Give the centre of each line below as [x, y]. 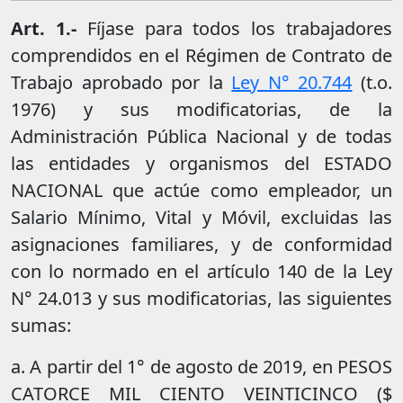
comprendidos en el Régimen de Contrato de [201, 56]
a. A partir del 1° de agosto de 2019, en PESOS [201, 367]
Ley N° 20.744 [292, 83]
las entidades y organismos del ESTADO [201, 164]
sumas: [41, 326]
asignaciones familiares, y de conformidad [201, 245]
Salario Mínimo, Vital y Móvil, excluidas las [201, 218]
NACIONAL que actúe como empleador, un [201, 191]
